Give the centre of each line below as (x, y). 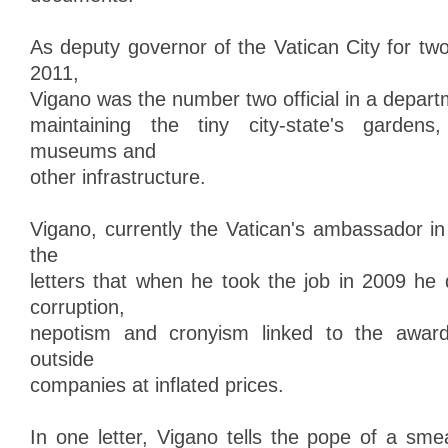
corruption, (77, 307)
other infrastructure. (118, 177)
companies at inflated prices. (157, 385)
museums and (93, 151)
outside (62, 359)
